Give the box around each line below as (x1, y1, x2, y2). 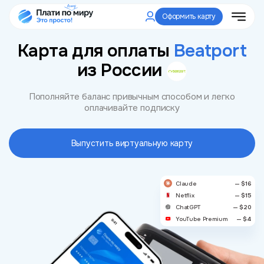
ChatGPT (175, 203, 200, 211)
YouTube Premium (175, 214, 227, 223)
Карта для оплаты (17, 39, 174, 62)
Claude (175, 179, 197, 187)
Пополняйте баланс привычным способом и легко (28, 91, 236, 103)
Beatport (173, 39, 246, 62)
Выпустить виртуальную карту (71, 138, 193, 148)
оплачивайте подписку (84, 103, 180, 114)
